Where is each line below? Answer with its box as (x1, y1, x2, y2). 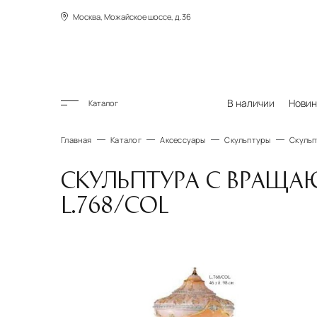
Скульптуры (224, 134, 271, 145)
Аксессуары (160, 134, 206, 145)
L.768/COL (61, 192, 169, 214)
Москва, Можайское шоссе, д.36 (73, 11, 192, 22)
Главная (61, 134, 92, 145)
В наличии (227, 96, 275, 110)
